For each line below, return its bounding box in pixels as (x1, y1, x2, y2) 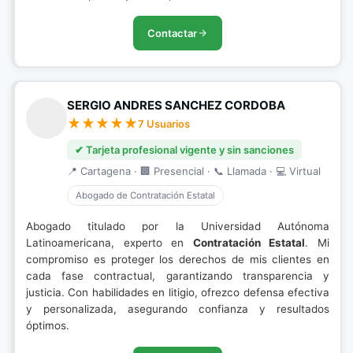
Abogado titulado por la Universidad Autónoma (26, 220, 329, 232)
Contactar (147, 27, 197, 39)
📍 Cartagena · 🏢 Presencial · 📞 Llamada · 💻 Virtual (67, 165, 321, 177)
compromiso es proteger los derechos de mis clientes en (26, 253, 329, 266)
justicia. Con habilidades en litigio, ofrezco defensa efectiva (26, 286, 329, 299)
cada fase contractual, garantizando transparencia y (26, 269, 329, 282)
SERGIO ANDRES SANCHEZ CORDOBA (67, 98, 285, 113)
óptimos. (26, 319, 69, 332)
